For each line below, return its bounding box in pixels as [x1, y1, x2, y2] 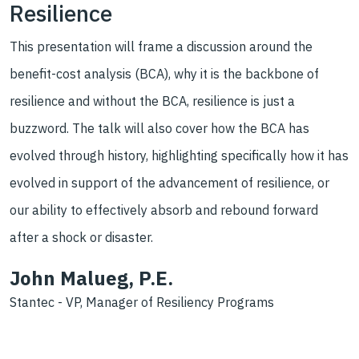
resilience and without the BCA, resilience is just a [10, 93, 295, 110]
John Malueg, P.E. [10, 265, 173, 292]
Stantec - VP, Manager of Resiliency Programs [10, 294, 274, 311]
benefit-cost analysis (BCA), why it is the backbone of [10, 66, 319, 83]
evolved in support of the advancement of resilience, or [10, 175, 329, 192]
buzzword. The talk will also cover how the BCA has [10, 120, 309, 137]
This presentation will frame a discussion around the [10, 38, 313, 55]
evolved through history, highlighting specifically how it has [10, 147, 349, 164]
